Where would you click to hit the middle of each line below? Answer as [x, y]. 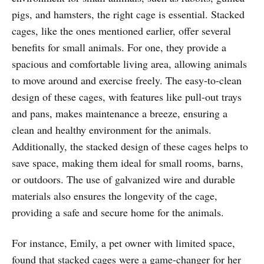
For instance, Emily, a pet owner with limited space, [123, 242]
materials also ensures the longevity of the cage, [115, 195]
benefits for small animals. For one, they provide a [119, 47]
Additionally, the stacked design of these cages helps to [130, 146]
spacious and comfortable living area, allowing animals [129, 63]
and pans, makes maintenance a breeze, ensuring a [120, 113]
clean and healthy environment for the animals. [112, 129]
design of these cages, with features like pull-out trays [127, 96]
